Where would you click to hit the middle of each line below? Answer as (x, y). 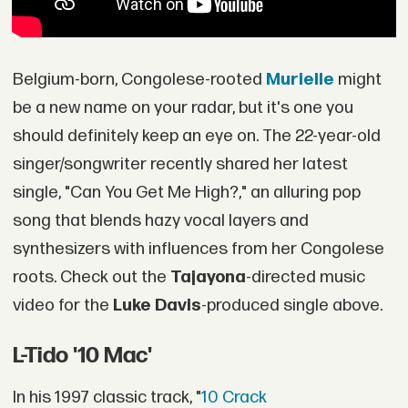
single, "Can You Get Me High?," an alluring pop (186, 193)
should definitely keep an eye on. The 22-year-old (196, 137)
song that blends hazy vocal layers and (160, 221)
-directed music (305, 278)
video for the (62, 306)
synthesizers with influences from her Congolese (198, 250)
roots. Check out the (91, 278)
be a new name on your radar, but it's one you (183, 108)
